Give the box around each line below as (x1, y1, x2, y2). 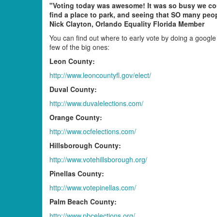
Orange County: (49, 112, 102, 122)
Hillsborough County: (49, 140, 121, 150)
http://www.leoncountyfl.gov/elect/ (49, 70, 151, 80)
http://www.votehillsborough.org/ (49, 154, 147, 164)
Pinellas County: (49, 168, 104, 178)
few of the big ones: (49, 42, 109, 52)
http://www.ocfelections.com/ (49, 126, 136, 136)
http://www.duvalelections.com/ (49, 98, 143, 108)
